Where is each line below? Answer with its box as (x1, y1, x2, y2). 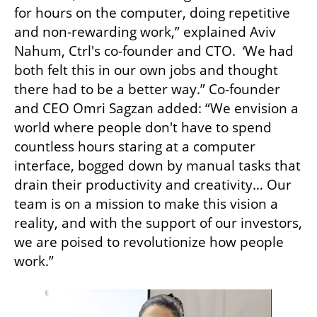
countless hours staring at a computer (14, 137, 255, 156)
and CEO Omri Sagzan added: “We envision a (14, 98, 299, 117)
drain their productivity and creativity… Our (14, 175, 292, 194)
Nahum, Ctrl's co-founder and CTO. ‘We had (14, 41, 294, 60)
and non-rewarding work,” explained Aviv (14, 22, 276, 41)
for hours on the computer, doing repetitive (14, 3, 290, 22)
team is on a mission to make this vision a (14, 194, 278, 213)
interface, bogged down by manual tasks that (14, 156, 301, 175)
